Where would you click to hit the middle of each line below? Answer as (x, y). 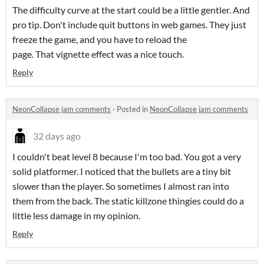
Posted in (133, 109)
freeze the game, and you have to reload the (100, 39)
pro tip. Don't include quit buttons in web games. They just (129, 25)
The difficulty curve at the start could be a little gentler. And (131, 10)
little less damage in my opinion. (77, 216)
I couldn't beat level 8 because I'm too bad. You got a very (127, 157)
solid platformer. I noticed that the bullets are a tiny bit (122, 171)
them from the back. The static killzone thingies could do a (128, 201)
